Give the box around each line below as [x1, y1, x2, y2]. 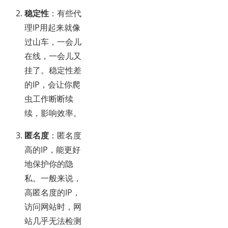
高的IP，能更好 [24, 144, 80, 156]
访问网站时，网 [24, 201, 81, 213]
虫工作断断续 [24, 93, 73, 105]
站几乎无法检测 [24, 215, 81, 227]
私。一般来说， [24, 173, 81, 184]
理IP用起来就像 [24, 22, 80, 34]
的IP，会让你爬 [24, 79, 80, 91]
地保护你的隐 [24, 158, 73, 170]
